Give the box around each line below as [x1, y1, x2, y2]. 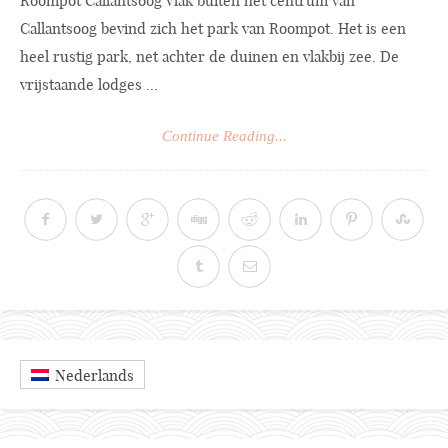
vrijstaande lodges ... [20, 75, 158, 95]
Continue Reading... [161, 127, 287, 144]
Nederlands [55, 365, 134, 385]
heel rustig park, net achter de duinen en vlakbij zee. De [20, 47, 399, 67]
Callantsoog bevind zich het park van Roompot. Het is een [20, 19, 406, 39]
